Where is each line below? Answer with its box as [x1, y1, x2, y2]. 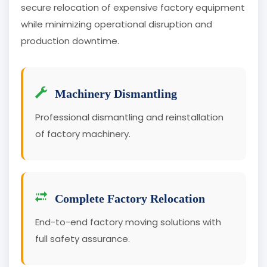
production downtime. [21, 35, 119, 48]
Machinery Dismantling [52, 87, 177, 101]
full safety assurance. [35, 232, 130, 246]
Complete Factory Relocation [52, 192, 205, 206]
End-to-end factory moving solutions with [35, 216, 221, 229]
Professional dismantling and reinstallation [35, 111, 223, 124]
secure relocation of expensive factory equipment [21, 1, 245, 14]
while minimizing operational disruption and [21, 18, 212, 31]
